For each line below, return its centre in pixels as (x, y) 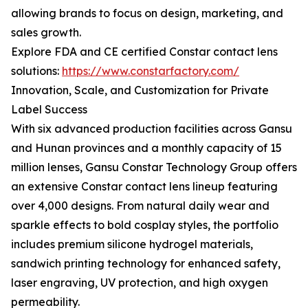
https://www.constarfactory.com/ (151, 71)
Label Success (49, 109)
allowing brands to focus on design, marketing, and (147, 13)
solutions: (36, 71)
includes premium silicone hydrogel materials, (132, 244)
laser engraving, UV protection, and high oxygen (140, 283)
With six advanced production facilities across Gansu (152, 129)
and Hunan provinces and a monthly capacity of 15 (146, 148)
